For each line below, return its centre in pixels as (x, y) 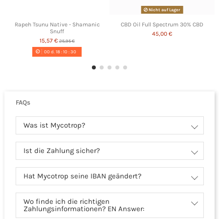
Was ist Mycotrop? (54, 125)
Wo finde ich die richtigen (66, 202)
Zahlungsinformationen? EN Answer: (84, 209)
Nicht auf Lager (164, 10)
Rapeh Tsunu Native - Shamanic (57, 25)
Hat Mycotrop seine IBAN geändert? (82, 176)
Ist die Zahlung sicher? (61, 151)
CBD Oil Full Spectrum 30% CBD (162, 25)
